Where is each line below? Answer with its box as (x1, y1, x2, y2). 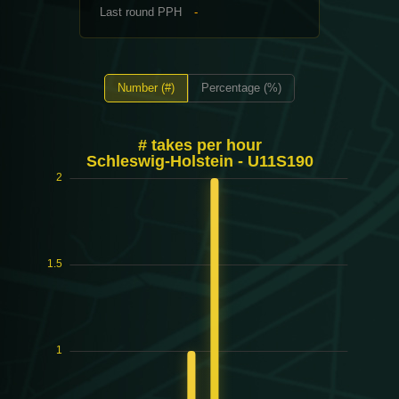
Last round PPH (100, 4, 182, 19)
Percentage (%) (201, 81, 281, 95)
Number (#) (118, 81, 175, 95)
